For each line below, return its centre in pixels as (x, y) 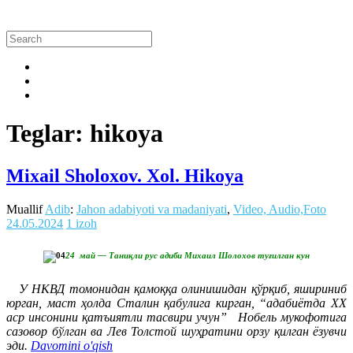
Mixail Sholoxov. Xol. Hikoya (125, 175)
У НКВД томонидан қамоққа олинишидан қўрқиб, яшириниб (176, 289)
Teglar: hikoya (85, 134)
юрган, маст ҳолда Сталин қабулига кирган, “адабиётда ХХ (176, 303)
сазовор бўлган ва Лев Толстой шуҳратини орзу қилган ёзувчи (176, 332)
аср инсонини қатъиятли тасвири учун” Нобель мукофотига (176, 318)
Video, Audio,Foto (280, 209)
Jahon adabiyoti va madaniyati (152, 209)
